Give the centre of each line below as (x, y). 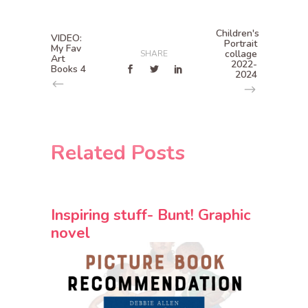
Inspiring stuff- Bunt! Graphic (151, 215)
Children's (238, 34)
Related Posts (118, 153)
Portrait (241, 44)
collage (241, 54)
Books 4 (68, 69)
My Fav (66, 49)
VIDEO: (66, 38)
